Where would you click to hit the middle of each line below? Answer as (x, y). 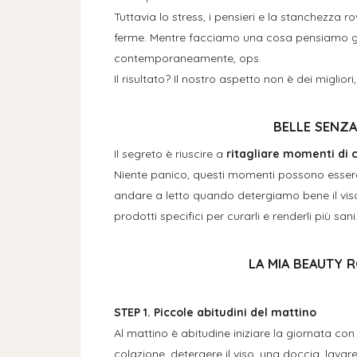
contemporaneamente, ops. (187, 58)
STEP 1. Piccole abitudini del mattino (215, 312)
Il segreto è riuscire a (170, 154)
